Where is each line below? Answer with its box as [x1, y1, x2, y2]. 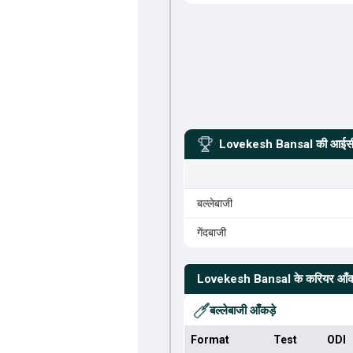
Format [190, 333, 229, 346]
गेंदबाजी [196, 226, 226, 239]
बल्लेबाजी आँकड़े [209, 303, 276, 318]
